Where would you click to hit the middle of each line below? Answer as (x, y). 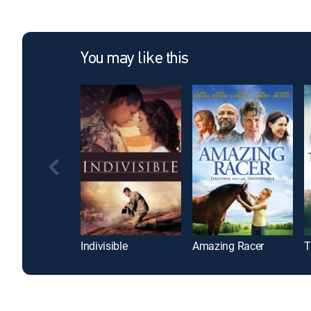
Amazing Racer (228, 246)
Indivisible (104, 246)
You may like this (135, 59)
